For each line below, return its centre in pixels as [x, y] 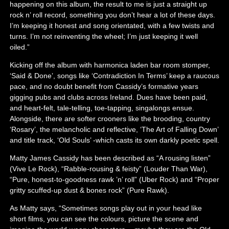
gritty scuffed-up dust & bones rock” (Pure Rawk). [89, 190]
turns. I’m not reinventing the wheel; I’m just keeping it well [104, 36]
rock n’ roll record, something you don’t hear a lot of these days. [112, 15]
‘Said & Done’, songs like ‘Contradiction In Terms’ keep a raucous [114, 75]
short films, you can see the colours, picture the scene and [104, 219]
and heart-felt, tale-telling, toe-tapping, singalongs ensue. [102, 108]
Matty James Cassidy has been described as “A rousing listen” [110, 158]
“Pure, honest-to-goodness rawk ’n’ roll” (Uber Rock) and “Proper [114, 179]
